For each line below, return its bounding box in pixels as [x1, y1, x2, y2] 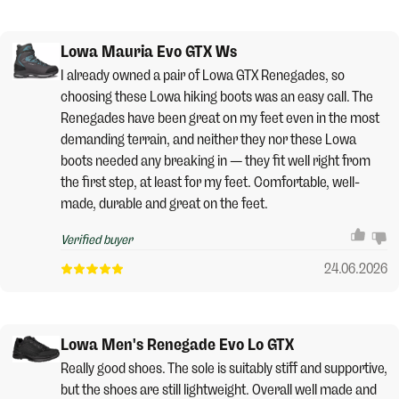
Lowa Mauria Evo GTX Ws [60, 42, 237, 62]
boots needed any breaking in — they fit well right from [60, 152, 370, 169]
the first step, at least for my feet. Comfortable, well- [60, 174, 360, 191]
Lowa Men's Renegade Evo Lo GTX [60, 335, 294, 354]
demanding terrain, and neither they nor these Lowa [60, 131, 356, 148]
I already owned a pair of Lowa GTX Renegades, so [60, 67, 345, 84]
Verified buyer [60, 232, 133, 248]
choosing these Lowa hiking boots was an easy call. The [60, 88, 373, 105]
